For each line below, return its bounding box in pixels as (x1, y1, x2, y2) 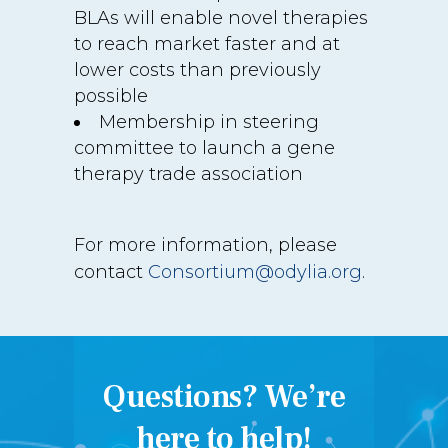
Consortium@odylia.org (148, 261, 362, 283)
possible (74, 85, 148, 107)
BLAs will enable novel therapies (74, 7, 368, 29)
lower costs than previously (74, 59, 321, 81)
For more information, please (74, 234, 337, 256)
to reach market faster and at (74, 33, 340, 55)
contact (74, 261, 148, 283)
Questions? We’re (103, 376, 345, 418)
